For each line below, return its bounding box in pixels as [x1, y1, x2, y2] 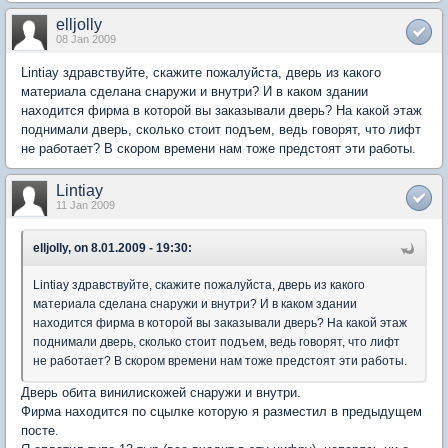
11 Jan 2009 [56, 199, 115, 211]
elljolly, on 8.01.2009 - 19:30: [33, 241, 192, 255]
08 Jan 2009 [56, 33, 116, 45]
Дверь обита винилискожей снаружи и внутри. [21, 385, 301, 400]
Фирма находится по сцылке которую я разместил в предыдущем [21, 404, 422, 419]
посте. [21, 423, 59, 438]
